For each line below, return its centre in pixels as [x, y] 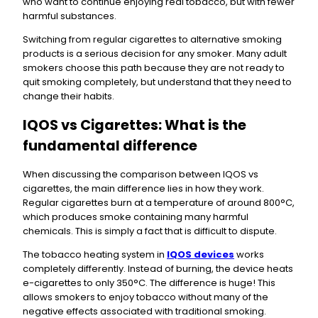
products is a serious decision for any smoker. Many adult [155, 53]
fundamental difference [110, 146]
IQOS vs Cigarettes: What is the [135, 125]
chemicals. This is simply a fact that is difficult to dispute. [150, 231]
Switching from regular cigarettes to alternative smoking [152, 39]
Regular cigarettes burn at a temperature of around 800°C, [159, 203]
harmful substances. [70, 16]
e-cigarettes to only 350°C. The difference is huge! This [149, 283]
